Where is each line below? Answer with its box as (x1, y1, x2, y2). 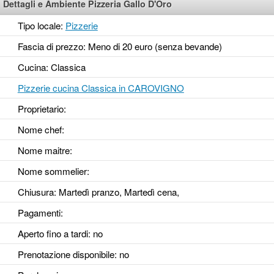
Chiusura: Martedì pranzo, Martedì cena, (17, 185, 179, 199)
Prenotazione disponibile (17, 248, 114, 261)
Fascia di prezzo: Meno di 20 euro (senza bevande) (17, 40, 222, 53)
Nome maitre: (17, 144, 72, 157)
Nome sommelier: (17, 165, 89, 178)
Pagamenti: (17, 206, 63, 220)
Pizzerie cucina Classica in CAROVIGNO (17, 81, 184, 95)
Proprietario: (17, 102, 66, 116)
